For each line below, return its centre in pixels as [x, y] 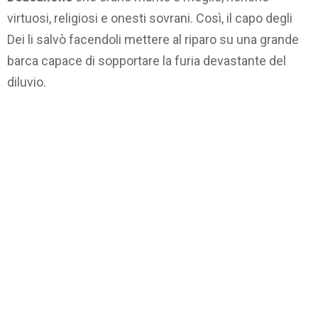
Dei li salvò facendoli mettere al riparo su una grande [153, 40]
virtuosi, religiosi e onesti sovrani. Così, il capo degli [150, 18]
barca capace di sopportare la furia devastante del [147, 61]
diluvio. [27, 82]
